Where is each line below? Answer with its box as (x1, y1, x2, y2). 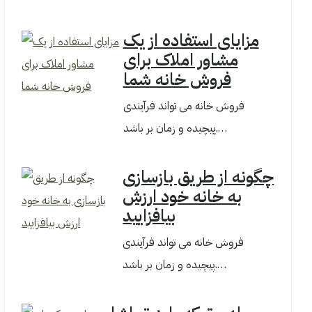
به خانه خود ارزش (123, 184, 242, 209)
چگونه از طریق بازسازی (123, 164, 274, 189)
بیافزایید (123, 203, 176, 228)
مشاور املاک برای (123, 47, 238, 72)
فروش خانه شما (123, 67, 231, 92)
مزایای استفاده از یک (123, 28, 259, 53)
